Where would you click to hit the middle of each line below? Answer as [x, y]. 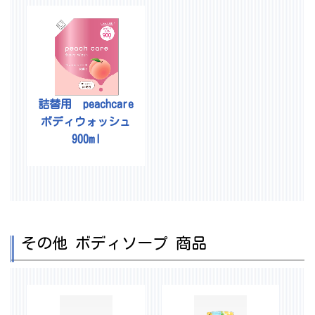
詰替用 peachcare [86, 104]
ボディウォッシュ [86, 122]
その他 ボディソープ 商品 [114, 243]
